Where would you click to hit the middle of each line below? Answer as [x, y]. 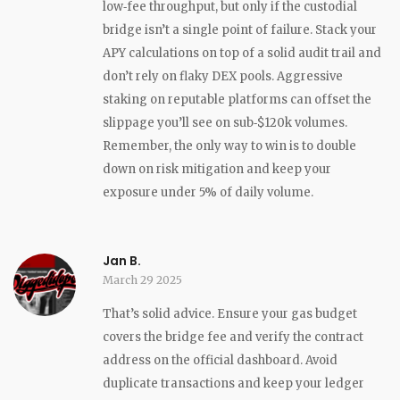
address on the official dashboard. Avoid [220, 360]
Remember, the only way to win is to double [229, 146]
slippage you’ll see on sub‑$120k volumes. [225, 122]
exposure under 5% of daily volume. [208, 192]
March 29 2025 [142, 279]
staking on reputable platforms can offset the [237, 99]
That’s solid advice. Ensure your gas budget [230, 313]
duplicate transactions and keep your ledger [233, 383]
